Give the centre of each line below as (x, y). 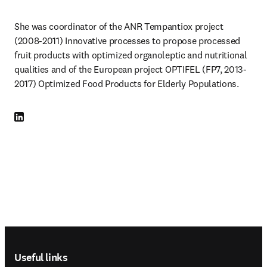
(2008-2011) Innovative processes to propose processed (128, 41)
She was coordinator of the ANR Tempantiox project (119, 26)
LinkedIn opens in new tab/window (76, 117)
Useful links (41, 257)
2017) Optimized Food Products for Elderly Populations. (127, 83)
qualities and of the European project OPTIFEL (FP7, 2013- (131, 69)
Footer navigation (69, 236)
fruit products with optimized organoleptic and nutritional (131, 55)
